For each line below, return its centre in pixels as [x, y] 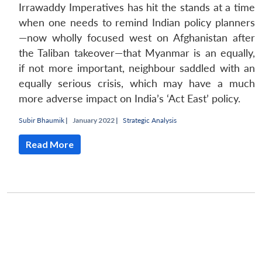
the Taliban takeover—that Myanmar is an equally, [137, 53]
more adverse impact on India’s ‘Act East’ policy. [130, 99]
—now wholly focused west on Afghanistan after [137, 38]
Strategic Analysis [150, 120]
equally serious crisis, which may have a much [137, 84]
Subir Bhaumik [42, 120]
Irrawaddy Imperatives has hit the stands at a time [137, 8]
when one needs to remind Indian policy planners [137, 23]
